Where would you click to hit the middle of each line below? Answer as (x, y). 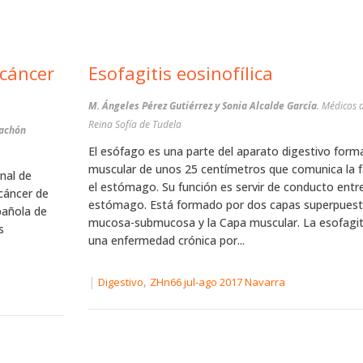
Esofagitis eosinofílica (180, 73)
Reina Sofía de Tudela (135, 124)
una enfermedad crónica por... (166, 240)
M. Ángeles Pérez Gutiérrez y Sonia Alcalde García (202, 106)
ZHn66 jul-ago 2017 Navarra (217, 282)
